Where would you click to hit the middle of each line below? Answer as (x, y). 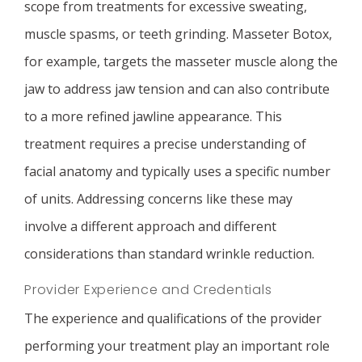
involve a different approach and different (150, 226)
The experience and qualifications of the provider (173, 318)
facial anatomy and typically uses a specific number (177, 171)
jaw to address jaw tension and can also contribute (177, 89)
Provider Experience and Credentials (148, 290)
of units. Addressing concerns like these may (158, 199)
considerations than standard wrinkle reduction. (169, 254)
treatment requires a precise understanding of (165, 144)
